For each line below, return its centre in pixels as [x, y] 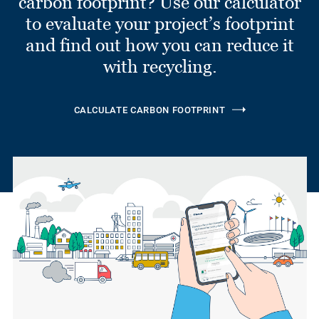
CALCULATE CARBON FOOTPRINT [150, 110]
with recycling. [160, 66]
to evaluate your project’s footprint [160, 23]
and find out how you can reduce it [160, 45]
